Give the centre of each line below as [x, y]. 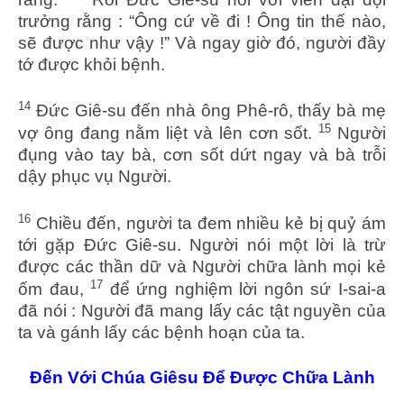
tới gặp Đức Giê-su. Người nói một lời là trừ [202, 244]
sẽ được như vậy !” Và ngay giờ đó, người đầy [202, 42]
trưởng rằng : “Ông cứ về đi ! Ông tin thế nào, [202, 21]
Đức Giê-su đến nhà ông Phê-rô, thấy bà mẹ [208, 111]
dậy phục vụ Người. [95, 177]
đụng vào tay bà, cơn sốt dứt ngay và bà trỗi [202, 155]
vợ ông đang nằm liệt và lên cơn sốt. [169, 133]
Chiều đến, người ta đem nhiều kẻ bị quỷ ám [208, 223]
